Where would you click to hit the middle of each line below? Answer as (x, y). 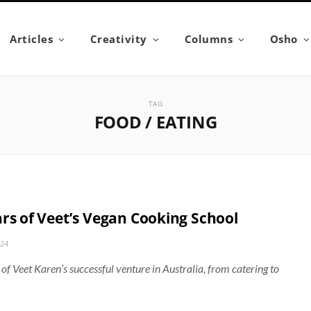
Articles (32, 39)
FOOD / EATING (155, 122)
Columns (209, 39)
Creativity (118, 39)
